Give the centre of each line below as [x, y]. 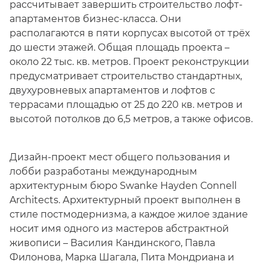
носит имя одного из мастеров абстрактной [119, 229]
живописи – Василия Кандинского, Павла [112, 243]
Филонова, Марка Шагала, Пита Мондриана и [122, 257]
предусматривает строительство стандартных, [126, 76]
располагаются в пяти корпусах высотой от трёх [130, 33]
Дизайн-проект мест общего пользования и [120, 157]
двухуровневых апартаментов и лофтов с [112, 90]
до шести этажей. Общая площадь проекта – [119, 47]
